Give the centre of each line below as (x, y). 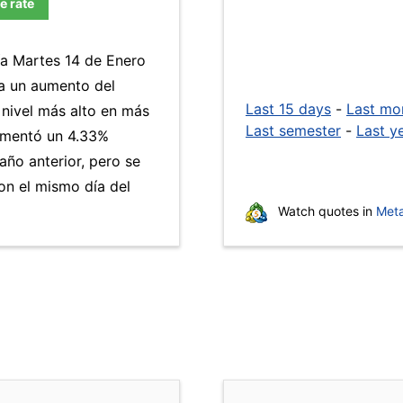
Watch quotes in (325, 211)
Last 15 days (288, 109)
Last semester (293, 130)
